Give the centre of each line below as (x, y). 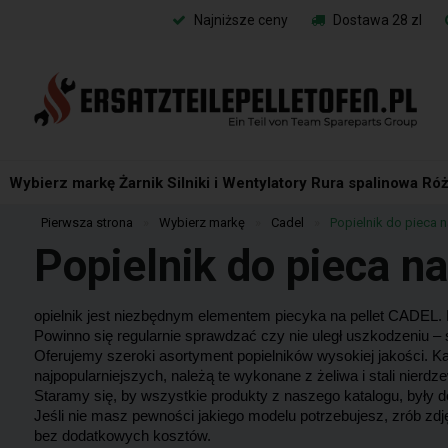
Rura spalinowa (364, 183)
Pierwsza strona (86, 222)
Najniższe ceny (239, 20)
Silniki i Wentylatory (236, 183)
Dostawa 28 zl (375, 20)
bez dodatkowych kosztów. (122, 436)
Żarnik (140, 183)
